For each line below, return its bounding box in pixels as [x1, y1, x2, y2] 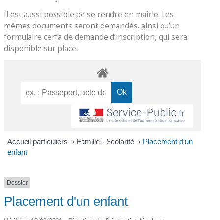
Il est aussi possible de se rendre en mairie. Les [4, 8, 174, 20]
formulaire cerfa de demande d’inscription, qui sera [4, 31, 188, 42]
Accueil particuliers [7, 137, 70, 146]
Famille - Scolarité [76, 137, 136, 146]
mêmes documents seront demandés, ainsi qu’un [4, 20, 180, 31]
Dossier [7, 179, 28, 186]
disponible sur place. [4, 42, 78, 54]
